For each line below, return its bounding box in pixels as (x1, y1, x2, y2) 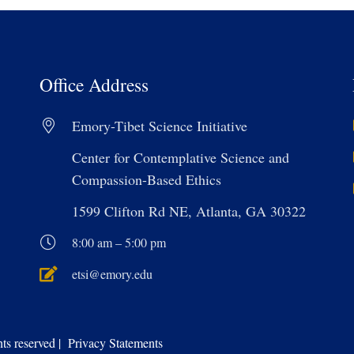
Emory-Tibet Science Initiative (72, 115, 247, 135)
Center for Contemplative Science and (72, 147, 289, 167)
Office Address (40, 71, 149, 97)
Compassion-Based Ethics (72, 169, 221, 189)
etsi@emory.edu (72, 265, 153, 282)
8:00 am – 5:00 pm (72, 233, 166, 250)
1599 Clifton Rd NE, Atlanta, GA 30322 (72, 201, 306, 220)
